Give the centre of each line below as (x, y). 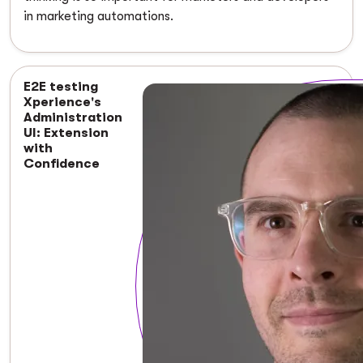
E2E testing (61, 86)
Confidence (62, 163)
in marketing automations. (98, 16)
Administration (73, 117)
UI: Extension (66, 132)
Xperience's (62, 102)
